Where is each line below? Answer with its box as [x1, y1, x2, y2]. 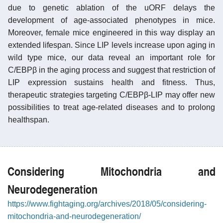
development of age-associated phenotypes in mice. [8, 15, 215, 24]
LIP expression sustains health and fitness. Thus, [8, 78, 215, 87]
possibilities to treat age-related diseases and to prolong [8, 103, 215, 111]
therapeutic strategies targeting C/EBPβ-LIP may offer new [8, 90, 215, 99]
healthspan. [8, 115, 49, 124]
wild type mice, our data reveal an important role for [8, 53, 215, 62]
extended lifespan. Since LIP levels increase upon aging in [8, 40, 215, 49]
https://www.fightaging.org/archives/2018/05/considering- [7, 199, 207, 208]
